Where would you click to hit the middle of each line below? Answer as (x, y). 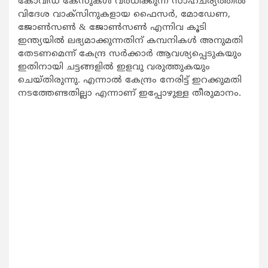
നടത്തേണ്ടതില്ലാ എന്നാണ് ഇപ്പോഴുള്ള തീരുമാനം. (130, 94)
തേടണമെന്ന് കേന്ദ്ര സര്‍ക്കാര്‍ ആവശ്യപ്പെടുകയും (130, 54)
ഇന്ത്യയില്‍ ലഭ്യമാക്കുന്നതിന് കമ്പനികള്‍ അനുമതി (130, 41)
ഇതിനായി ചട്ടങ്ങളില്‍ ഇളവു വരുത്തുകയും (114, 68)
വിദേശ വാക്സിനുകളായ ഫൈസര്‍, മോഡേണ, (124, 15)
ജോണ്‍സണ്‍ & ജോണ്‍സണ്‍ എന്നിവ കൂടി (112, 28)
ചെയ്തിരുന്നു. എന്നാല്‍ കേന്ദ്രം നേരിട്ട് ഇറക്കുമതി (130, 81)
